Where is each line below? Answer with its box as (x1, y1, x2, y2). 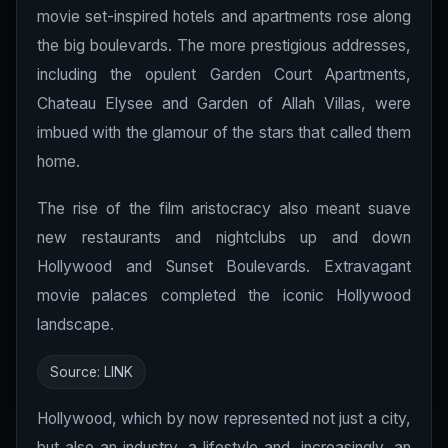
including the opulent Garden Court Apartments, (37, 65, 411, 84)
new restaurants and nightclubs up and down (37, 228, 411, 247)
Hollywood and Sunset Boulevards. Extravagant (37, 257, 411, 276)
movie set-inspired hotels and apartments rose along (37, 7, 411, 26)
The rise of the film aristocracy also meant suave (37, 199, 411, 218)
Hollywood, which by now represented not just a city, (37, 409, 411, 428)
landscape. (37, 315, 114, 334)
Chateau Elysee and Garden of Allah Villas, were (37, 94, 411, 113)
